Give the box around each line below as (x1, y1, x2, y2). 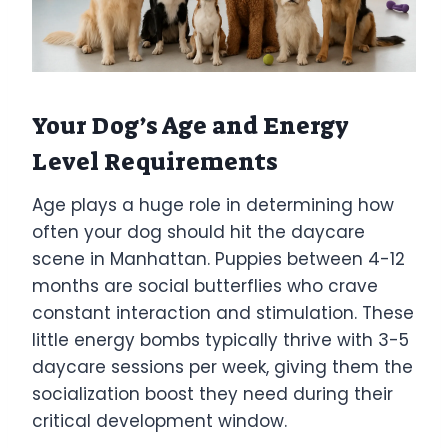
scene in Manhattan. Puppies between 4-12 (32, 246, 405, 271)
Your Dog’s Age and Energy (32, 109, 349, 142)
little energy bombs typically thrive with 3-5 (32, 327, 409, 352)
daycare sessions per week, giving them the (32, 354, 413, 379)
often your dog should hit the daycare (32, 219, 365, 244)
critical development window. (32, 408, 287, 433)
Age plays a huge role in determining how (32, 192, 394, 217)
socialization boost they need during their (32, 381, 393, 406)
